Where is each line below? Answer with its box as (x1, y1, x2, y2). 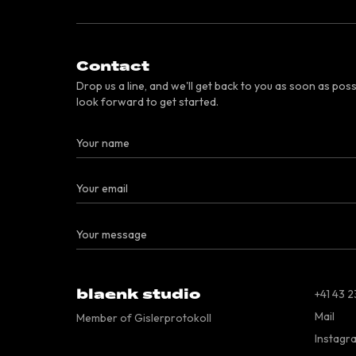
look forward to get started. (76, 95, 219, 109)
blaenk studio (76, 286, 200, 303)
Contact (76, 58, 149, 75)
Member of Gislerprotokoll (76, 311, 211, 325)
